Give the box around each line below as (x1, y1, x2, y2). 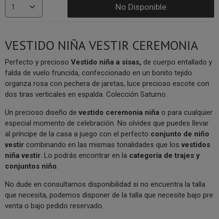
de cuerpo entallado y (141, 57, 212, 66)
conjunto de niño (151, 129, 209, 138)
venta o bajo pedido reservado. (5, 201, 104, 210)
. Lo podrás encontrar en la (41, 151, 129, 160)
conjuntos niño (5, 161, 57, 171)
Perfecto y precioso (5, 57, 71, 66)
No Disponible (115, 1, 167, 12)
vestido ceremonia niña (79, 108, 161, 117)
